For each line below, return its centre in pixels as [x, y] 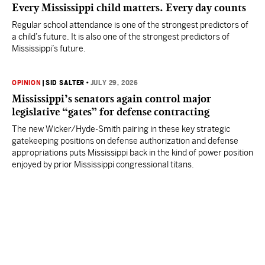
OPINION [27, 83]
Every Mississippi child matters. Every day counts [129, 8]
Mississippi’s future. [49, 49]
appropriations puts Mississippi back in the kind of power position [132, 153]
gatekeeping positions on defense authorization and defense [125, 141]
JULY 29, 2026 [114, 83]
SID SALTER [65, 83]
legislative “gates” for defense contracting [111, 112]
